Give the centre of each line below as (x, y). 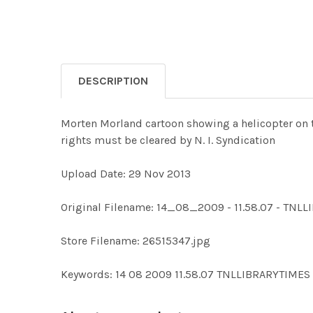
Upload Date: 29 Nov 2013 (126, 174)
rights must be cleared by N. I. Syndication (168, 140)
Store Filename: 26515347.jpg (136, 241)
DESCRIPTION (113, 81)
